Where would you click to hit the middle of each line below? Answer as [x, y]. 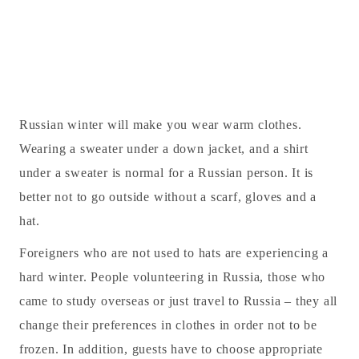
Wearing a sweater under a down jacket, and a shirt [163, 149]
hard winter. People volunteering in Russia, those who [172, 277]
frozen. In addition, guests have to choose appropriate [171, 349]
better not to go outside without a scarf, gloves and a [167, 197]
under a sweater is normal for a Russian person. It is [166, 173]
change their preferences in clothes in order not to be [168, 325]
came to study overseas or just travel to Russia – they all [178, 301]
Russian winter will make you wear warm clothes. [160, 125]
